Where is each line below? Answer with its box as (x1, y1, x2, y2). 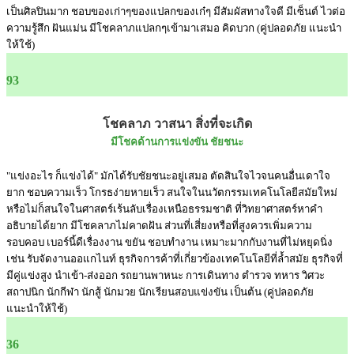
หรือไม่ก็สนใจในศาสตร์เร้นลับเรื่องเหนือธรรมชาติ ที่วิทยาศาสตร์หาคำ (6, 203, 322, 215)
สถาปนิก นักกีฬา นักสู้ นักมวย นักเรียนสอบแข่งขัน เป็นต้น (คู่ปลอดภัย (6, 286, 314, 298)
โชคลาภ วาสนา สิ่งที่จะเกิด (102, 116, 252, 130)
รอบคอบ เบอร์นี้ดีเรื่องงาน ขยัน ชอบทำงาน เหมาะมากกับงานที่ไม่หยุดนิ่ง (6, 236, 333, 248)
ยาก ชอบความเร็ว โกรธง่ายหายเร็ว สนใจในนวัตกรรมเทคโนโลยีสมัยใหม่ (6, 186, 337, 198)
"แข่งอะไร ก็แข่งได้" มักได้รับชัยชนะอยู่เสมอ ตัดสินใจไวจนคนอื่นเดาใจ (6, 170, 330, 182)
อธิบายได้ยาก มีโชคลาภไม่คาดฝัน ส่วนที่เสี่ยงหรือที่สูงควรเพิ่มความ (6, 220, 312, 232)
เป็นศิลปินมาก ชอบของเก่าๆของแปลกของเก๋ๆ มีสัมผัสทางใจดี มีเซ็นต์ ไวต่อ (6, 5, 345, 17)
